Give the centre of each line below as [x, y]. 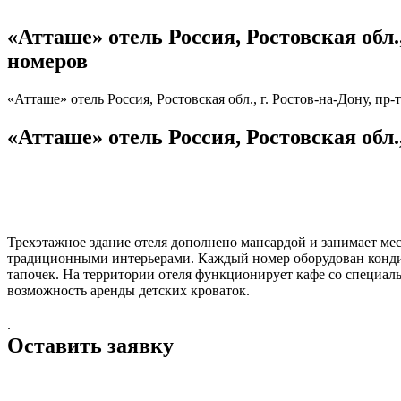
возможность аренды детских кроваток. [128, 290]
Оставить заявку [90, 345]
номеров [47, 60]
